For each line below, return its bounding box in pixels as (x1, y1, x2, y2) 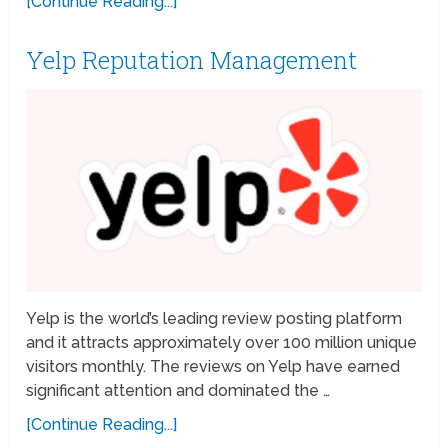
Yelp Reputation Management (26, 43, 358, 76)
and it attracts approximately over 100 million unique (26, 333, 418, 353)
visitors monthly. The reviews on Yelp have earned (26, 357, 401, 377)
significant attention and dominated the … (26, 381, 331, 401)
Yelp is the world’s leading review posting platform (26, 309, 403, 329)
